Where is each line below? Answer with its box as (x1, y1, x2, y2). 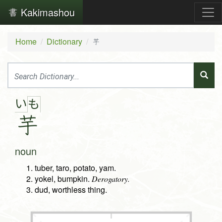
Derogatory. (92, 173, 130, 184)
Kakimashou (18, 5, 75, 19)
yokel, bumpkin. (35, 173, 92, 185)
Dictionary (47, 36, 82, 47)
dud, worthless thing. (35, 184, 107, 196)
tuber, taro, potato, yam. (35, 162, 116, 174)
